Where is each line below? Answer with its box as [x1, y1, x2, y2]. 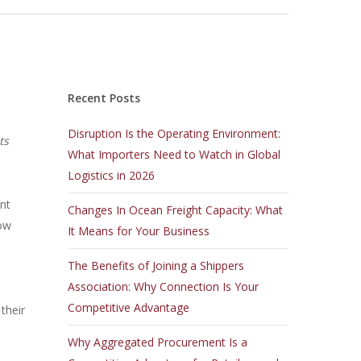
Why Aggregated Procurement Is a [68, 334, 248, 350]
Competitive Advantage [68, 300, 190, 315]
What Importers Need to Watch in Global [68, 147, 281, 162]
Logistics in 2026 [68, 168, 156, 183]
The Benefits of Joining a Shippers [68, 258, 245, 273]
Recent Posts [68, 90, 141, 106]
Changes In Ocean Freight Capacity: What [68, 202, 284, 218]
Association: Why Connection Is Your [68, 279, 259, 294]
